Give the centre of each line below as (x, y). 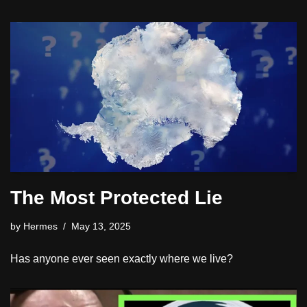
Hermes (40, 226)
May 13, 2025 (101, 226)
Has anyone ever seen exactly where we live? (122, 258)
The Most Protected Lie (116, 197)
